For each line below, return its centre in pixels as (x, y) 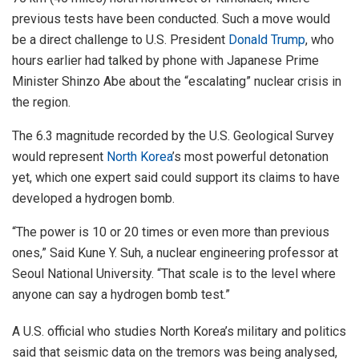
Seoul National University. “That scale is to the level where (174, 274)
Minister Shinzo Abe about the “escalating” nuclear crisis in (177, 82)
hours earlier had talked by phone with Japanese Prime (165, 61)
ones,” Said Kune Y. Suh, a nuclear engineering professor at (175, 253)
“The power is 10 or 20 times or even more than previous (171, 232)
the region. (41, 103)
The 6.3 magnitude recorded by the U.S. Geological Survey (173, 136)
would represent (59, 157)
